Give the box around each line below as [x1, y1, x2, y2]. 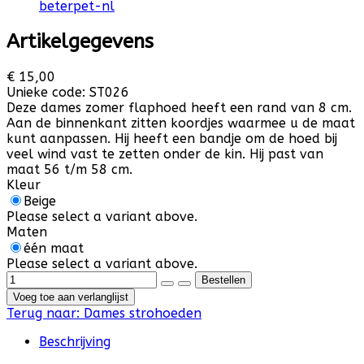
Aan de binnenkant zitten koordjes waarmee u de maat [6, 115, 355, 131]
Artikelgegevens [6, 29, 154, 53]
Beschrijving [39, 333, 110, 349]
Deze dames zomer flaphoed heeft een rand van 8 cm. [6, 99, 352, 115]
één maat [24, 240, 84, 256]
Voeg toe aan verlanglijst [13, 290, 128, 303]
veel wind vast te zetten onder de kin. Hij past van [6, 145, 323, 162]
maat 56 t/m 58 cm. [6, 161, 132, 177]
